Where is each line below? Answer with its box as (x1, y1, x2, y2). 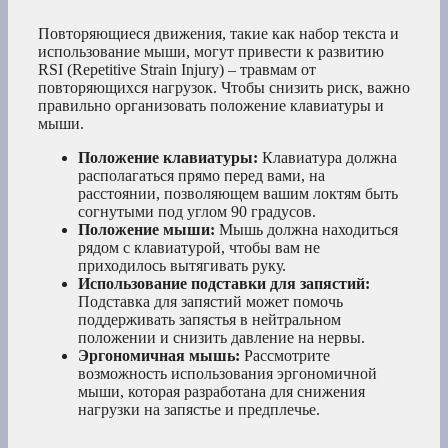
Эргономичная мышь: (78, 347, 240, 365)
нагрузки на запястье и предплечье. (78, 401, 320, 419)
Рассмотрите (240, 347, 330, 365)
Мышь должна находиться (215, 221, 398, 239)
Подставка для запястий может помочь (78, 293, 343, 311)
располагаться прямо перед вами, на (78, 167, 325, 185)
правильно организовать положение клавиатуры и (38, 97, 384, 115)
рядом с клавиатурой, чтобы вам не (78, 239, 320, 257)
